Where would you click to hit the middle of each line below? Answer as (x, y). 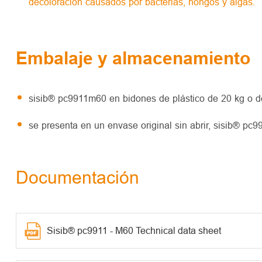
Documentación (77, 177)
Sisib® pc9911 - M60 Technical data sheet (134, 230)
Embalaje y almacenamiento (133, 58)
